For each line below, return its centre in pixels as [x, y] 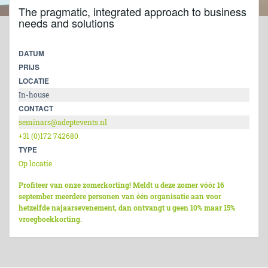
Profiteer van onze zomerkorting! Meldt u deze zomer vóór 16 [121, 185]
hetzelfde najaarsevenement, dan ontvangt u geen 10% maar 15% [127, 208]
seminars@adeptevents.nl [63, 122]
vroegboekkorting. [50, 219]
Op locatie [35, 164]
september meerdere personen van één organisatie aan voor [120, 197]
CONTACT [36, 109]
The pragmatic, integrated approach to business [133, 11]
